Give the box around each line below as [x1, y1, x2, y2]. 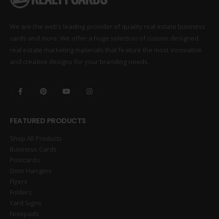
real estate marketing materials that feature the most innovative [10, 45, 202, 54]
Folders [10, 188, 32, 197]
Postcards [10, 155, 40, 165]
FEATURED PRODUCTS [10, 115, 86, 126]
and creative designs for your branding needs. [10, 57, 149, 66]
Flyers [10, 177, 28, 186]
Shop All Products [10, 134, 63, 143]
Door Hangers [10, 166, 52, 175]
